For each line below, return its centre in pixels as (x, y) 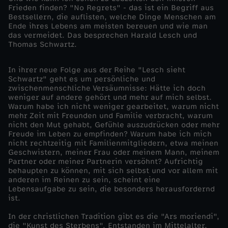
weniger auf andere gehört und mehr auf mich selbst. (110, 97)
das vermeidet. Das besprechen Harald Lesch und (103, 35)
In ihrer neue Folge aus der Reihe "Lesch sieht (97, 70)
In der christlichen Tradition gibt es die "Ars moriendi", (114, 216)
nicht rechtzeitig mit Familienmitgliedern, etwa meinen (113, 143)
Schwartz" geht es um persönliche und (82, 79)
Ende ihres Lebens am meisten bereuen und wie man (108, 26)
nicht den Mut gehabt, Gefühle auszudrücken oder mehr (114, 125)
